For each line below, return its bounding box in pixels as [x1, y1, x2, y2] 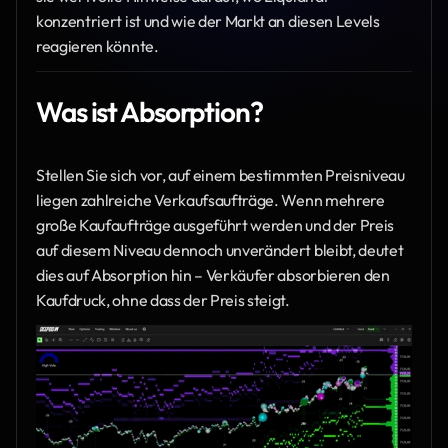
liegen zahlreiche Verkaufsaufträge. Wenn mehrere [36, 189, 385, 210]
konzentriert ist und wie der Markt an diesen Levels [36, 11, 380, 31]
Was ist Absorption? [36, 93, 263, 129]
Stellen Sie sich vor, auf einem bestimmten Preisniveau [36, 164, 405, 185]
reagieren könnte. [36, 36, 159, 56]
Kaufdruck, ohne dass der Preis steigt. [36, 289, 290, 310]
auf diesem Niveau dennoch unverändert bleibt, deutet [36, 239, 404, 260]
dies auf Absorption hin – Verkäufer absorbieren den [36, 264, 390, 285]
